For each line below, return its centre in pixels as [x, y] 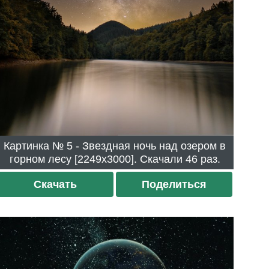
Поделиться [174, 184]
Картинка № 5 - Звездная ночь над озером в [35, 146]
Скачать [56, 184]
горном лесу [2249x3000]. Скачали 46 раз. [203, 159]
